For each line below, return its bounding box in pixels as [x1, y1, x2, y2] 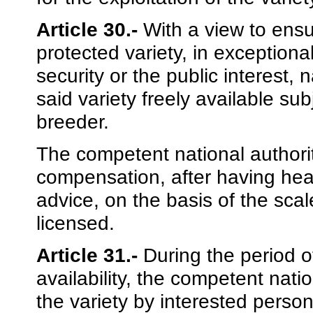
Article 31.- [36, 244, 143, 267]
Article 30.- [36, 18, 138, 41]
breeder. [36, 110, 109, 133]
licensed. [36, 212, 115, 235]
